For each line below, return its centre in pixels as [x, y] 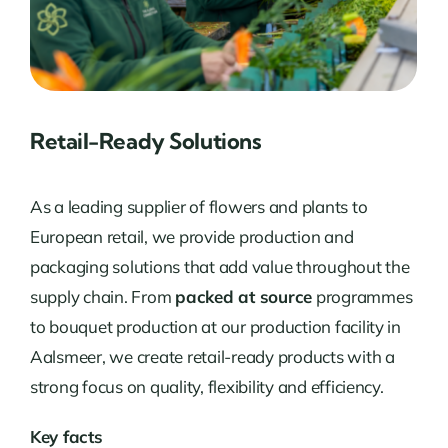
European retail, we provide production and [191, 237]
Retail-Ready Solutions [145, 141]
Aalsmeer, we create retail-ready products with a [212, 357]
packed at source [244, 297]
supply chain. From [102, 297]
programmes [362, 297]
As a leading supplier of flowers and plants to [198, 207]
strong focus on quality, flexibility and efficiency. [206, 387]
